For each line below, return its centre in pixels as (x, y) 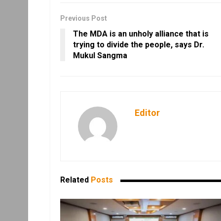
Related (74, 180)
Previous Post (84, 18)
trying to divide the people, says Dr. (139, 45)
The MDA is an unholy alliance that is (141, 34)
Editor (147, 113)
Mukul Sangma (100, 56)
